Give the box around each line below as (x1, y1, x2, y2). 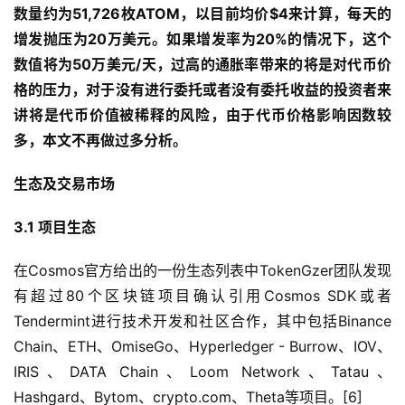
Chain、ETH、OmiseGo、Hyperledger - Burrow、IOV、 (14, 337, 391, 356)
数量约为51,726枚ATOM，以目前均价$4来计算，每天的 (14, 5, 391, 24)
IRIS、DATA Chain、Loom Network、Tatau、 (14, 363, 391, 381)
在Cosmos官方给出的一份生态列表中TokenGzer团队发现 (14, 261, 391, 280)
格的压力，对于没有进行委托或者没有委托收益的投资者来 (14, 80, 391, 99)
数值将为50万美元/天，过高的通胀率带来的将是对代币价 (14, 55, 391, 74)
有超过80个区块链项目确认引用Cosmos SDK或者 (14, 287, 391, 306)
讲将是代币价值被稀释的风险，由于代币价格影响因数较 (14, 106, 391, 125)
